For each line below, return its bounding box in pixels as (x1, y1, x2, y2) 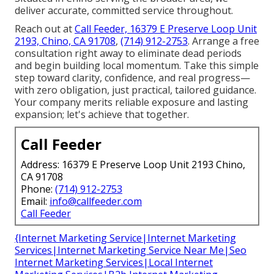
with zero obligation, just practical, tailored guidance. (15, 83, 256, 97)
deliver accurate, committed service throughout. (15, 3, 233, 17)
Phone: (21, 182, 55, 196)
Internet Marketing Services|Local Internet (15, 255, 213, 269)
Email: (21, 194, 50, 208)
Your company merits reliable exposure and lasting (15, 95, 248, 109)
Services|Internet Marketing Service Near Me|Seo (15, 243, 246, 257)
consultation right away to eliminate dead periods (15, 46, 242, 60)
